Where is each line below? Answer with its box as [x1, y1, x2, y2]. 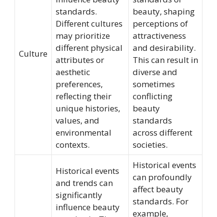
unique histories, [56, 102, 120, 114]
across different [133, 126, 192, 138]
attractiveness [133, 30, 186, 41]
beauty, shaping [133, 5, 195, 17]
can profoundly [133, 171, 192, 183]
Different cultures [56, 17, 123, 29]
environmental [56, 126, 111, 138]
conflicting [133, 90, 172, 102]
